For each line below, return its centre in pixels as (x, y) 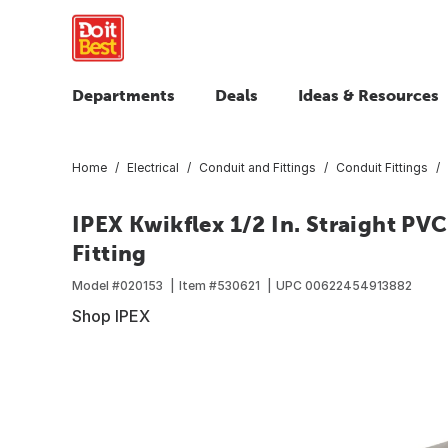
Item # (198, 285)
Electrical (153, 167)
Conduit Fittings (382, 167)
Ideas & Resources (368, 95)
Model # (96, 285)
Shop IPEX (111, 315)
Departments (123, 95)
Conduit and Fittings (257, 167)
